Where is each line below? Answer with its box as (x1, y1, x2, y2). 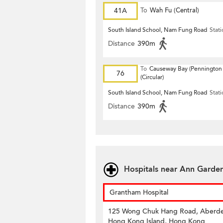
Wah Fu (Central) (150, 6, 199, 15)
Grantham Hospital (110, 188, 168, 197)
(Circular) (140, 73, 164, 81)
